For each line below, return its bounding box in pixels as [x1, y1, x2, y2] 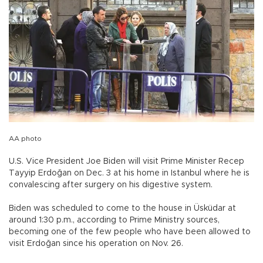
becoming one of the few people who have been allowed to [9, 227, 251, 236]
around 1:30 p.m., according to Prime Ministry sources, [9, 215, 220, 224]
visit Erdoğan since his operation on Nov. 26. [9, 239, 183, 248]
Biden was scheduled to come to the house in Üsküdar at [9, 204, 236, 213]
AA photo [9, 134, 42, 142]
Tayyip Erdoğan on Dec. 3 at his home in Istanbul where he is [9, 168, 249, 177]
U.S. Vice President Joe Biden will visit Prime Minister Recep [9, 157, 244, 166]
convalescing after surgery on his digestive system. [9, 180, 213, 189]
